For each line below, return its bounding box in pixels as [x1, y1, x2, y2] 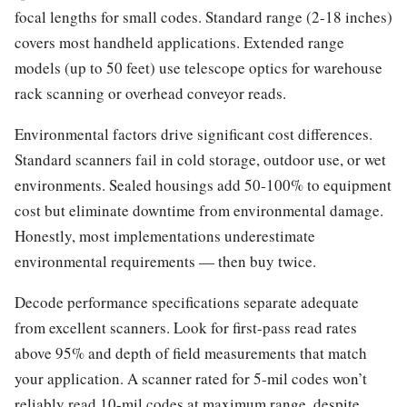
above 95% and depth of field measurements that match [15, 342, 367, 363]
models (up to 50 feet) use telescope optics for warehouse [15, 56, 382, 78]
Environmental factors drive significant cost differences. [15, 123, 372, 144]
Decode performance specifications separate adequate [15, 291, 359, 313]
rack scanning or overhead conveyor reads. [15, 82, 286, 104]
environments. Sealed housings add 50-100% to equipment [15, 174, 392, 195]
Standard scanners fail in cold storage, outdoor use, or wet [15, 148, 386, 170]
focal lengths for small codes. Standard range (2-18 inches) [15, 5, 392, 27]
